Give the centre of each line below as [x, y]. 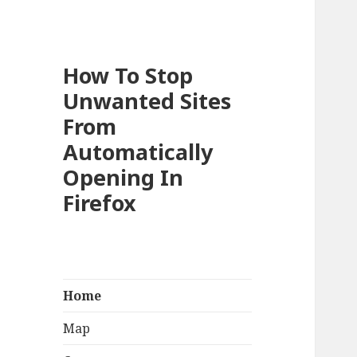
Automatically [138, 152]
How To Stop [128, 76]
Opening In [124, 178]
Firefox [100, 203]
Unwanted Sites [147, 101]
